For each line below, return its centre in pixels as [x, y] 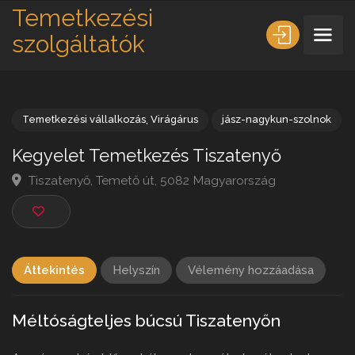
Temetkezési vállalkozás [91, 130]
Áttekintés [54, 271]
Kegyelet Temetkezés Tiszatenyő [159, 168]
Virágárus [189, 130]
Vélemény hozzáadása [251, 271]
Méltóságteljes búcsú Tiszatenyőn [146, 321]
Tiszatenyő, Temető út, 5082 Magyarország [163, 196]
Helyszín [136, 271]
